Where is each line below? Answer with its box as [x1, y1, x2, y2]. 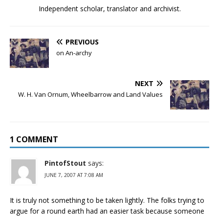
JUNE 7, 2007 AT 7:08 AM [44, 172, 103, 178]
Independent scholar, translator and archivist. [38, 4, 181, 13]
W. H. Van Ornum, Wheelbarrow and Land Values [18, 90, 163, 99]
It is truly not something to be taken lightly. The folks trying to [10, 196, 204, 205]
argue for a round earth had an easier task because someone [10, 206, 204, 216]
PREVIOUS [66, 37, 99, 46]
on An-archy [56, 48, 92, 57]
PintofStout [44, 158, 86, 168]
